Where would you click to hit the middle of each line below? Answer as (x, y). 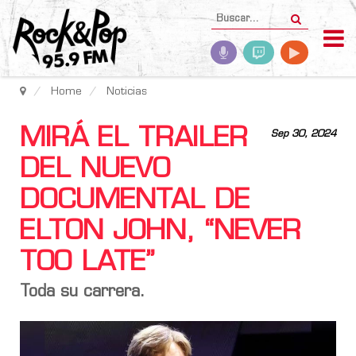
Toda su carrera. (83, 292)
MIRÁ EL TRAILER (134, 139)
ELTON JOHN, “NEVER (161, 232)
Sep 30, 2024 (304, 134)
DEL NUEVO (95, 170)
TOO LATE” (87, 263)
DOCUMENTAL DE (135, 201)
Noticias (127, 92)
